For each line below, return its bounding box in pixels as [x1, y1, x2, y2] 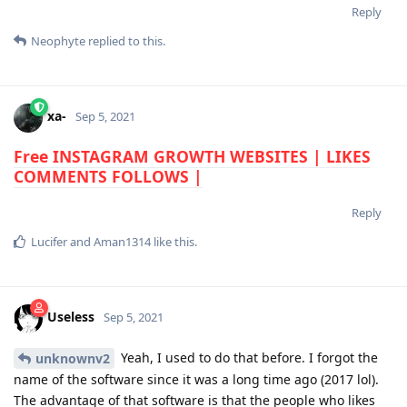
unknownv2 [35, 350, 110, 368]
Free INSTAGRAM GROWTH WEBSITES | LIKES [14, 144, 371, 167]
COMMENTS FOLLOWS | [14, 164, 203, 187]
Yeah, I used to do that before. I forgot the [117, 348, 378, 366]
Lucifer [31, 233, 67, 250]
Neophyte [31, 32, 85, 49]
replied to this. [85, 32, 165, 49]
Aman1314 [94, 233, 151, 250]
